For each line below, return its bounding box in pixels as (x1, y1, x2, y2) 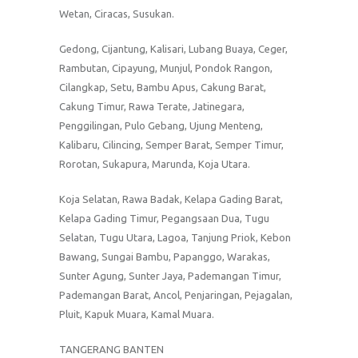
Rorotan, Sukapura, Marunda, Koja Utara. (59, 157, 250, 169)
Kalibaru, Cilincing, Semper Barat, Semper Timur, (59, 138, 284, 150)
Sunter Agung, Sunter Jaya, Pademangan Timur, (59, 269, 281, 281)
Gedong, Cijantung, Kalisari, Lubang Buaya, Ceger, (59, 42, 288, 54)
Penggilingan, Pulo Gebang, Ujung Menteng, (59, 119, 263, 131)
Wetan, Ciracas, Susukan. (59, 7, 174, 19)
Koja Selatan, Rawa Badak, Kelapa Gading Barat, (59, 193, 283, 205)
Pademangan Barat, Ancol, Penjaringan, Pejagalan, (59, 288, 292, 300)
